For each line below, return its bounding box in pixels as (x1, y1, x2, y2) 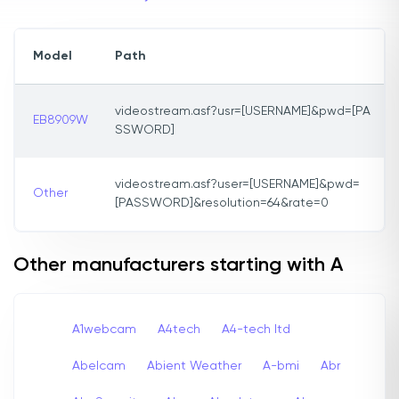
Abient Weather (147, 359, 241, 372)
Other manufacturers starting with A (13, 256, 343, 276)
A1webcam (72, 322, 136, 336)
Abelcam (72, 359, 126, 372)
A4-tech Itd (222, 322, 290, 336)
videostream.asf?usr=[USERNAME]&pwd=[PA (115, 105, 370, 118)
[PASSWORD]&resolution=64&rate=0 (115, 197, 329, 210)
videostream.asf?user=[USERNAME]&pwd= (115, 178, 360, 191)
